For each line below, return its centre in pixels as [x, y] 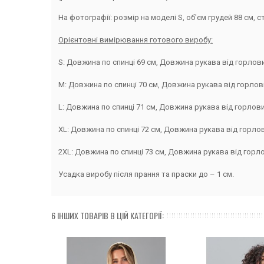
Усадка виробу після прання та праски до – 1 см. [146, 174]
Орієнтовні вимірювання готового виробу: [136, 39]
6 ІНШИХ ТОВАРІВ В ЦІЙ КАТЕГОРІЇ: [108, 215]
